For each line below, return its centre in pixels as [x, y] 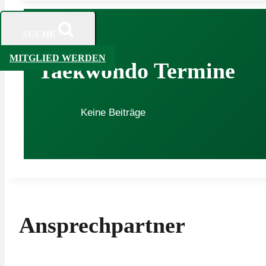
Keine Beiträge [113, 112]
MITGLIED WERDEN [58, 58]
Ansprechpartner [102, 225]
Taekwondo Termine [137, 70]
